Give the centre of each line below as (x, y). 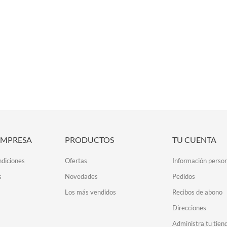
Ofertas (76, 161)
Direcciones (189, 208)
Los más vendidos (91, 192)
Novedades (82, 176)
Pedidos (183, 176)
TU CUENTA (194, 140)
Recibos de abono (197, 192)
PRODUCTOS (90, 140)
